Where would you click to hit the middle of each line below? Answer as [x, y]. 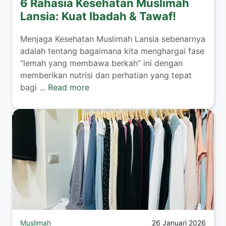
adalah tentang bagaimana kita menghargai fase [112, 51]
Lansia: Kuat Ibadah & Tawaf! [98, 16]
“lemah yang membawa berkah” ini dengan [101, 63]
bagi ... [34, 88]
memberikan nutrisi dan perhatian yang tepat [106, 75]
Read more [69, 88]
